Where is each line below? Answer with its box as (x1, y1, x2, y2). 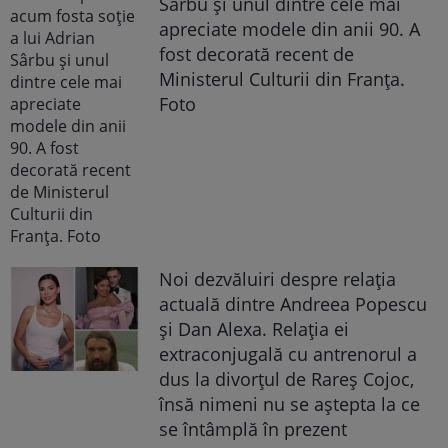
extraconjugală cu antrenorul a (159, 342, 418, 367)
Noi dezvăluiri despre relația (159, 267, 397, 292)
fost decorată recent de (159, 42, 355, 67)
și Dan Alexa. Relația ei (159, 317, 350, 342)
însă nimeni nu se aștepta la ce (159, 392, 421, 417)
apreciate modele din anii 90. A (159, 17, 421, 42)
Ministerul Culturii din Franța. (159, 67, 406, 92)
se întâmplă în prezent (159, 417, 348, 442)
